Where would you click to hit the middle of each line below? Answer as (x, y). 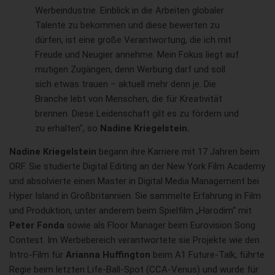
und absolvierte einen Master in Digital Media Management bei (134, 181)
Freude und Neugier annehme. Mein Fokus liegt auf (137, 55)
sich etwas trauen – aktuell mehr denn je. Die (126, 84)
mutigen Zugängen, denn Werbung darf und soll (130, 70)
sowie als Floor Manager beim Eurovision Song (161, 226)
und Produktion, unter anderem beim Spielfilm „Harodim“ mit (130, 211)
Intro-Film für (37, 255)
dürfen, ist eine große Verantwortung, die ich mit (133, 40)
